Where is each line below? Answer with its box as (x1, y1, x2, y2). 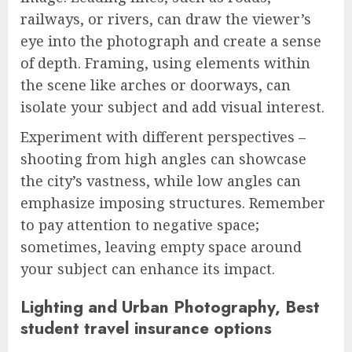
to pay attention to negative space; (20, 214, 259, 234)
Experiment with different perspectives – (20, 126, 306, 146)
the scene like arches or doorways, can (20, 75, 291, 94)
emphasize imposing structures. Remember (20, 192, 325, 212)
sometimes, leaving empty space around (20, 236, 302, 256)
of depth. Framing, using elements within (20, 53, 310, 72)
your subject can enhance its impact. (20, 258, 275, 278)
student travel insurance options (20, 315, 272, 340)
